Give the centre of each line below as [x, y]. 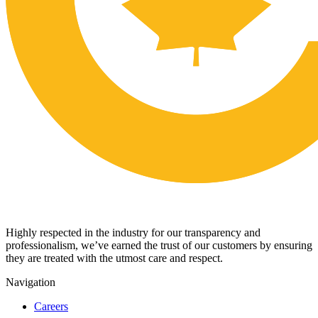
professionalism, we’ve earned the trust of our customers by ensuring [159, 245]
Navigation [31, 282]
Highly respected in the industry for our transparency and [133, 232]
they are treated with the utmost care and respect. [114, 258]
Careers [51, 306]
